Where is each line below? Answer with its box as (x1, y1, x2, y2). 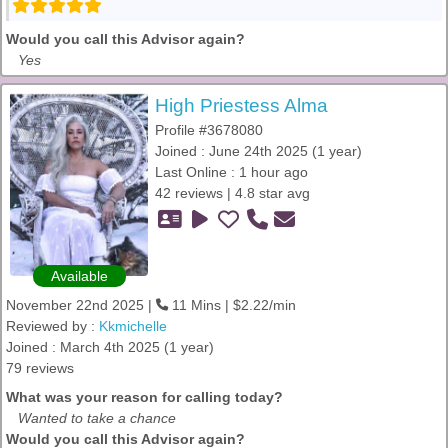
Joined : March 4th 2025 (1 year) (6, 339, 214, 355)
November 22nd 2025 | (6, 297, 156, 313)
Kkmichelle (99, 318, 167, 334)
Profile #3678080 (155, 122, 263, 138)
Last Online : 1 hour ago (155, 164, 308, 180)
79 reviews (6, 360, 74, 376)
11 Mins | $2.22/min (168, 297, 296, 313)
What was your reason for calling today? (6, 389, 283, 405)
